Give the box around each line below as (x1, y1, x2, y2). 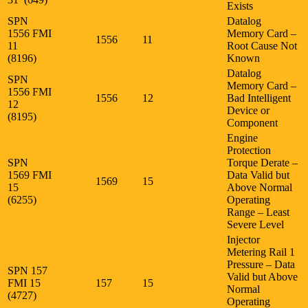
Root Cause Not (227, 39, 297, 52)
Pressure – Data (227, 258, 295, 270)
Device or (227, 104, 269, 116)
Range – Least (227, 206, 289, 218)
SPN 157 (8, 264, 47, 276)
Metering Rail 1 (227, 245, 295, 258)
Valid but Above (227, 270, 298, 283)
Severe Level (227, 218, 284, 230)
